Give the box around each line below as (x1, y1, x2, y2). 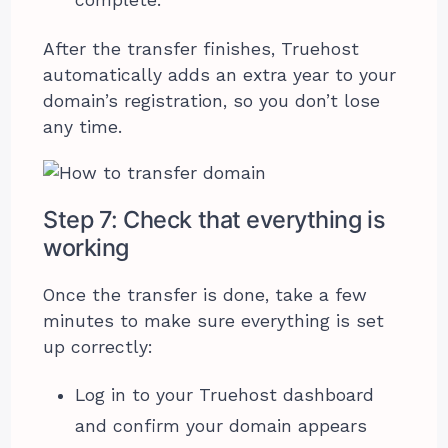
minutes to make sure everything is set (43, 310, 385, 331)
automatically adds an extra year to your (43, 64, 397, 85)
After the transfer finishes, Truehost (43, 38, 360, 59)
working (43, 232, 129, 262)
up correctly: (43, 336, 154, 357)
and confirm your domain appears (75, 415, 368, 436)
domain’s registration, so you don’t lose (43, 90, 381, 111)
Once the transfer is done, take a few (43, 284, 368, 305)
